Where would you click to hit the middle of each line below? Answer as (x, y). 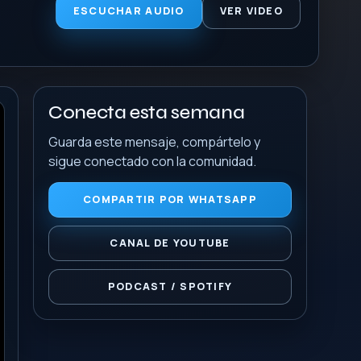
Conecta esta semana (147, 112)
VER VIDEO (251, 10)
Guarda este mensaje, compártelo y (154, 142)
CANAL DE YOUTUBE (170, 243)
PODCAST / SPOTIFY (170, 286)
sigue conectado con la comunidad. (152, 161)
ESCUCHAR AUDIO (129, 10)
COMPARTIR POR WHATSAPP (170, 199)
